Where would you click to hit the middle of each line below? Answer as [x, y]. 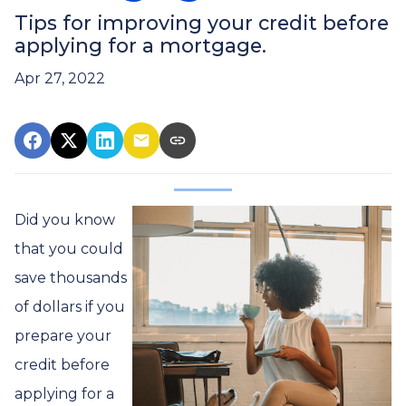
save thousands [71, 278]
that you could [69, 249]
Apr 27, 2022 [60, 78]
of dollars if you [70, 307]
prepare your [63, 336]
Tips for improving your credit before [202, 23]
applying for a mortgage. [140, 45]
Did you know [65, 220]
